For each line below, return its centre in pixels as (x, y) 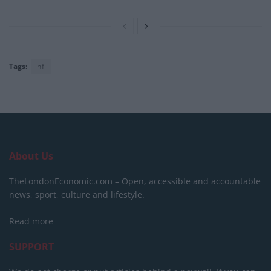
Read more (31, 221)
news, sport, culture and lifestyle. (77, 195)
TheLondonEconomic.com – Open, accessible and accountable (135, 181)
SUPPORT (31, 247)
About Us (31, 156)
